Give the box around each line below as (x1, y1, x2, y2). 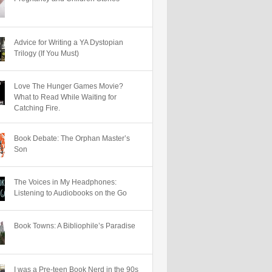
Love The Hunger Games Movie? (14, 82, 123, 90)
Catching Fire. (14, 104, 60, 112)
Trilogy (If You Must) (14, 49, 79, 58)
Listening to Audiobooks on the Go (14, 189, 127, 197)
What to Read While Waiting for (14, 93, 117, 101)
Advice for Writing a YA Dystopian (14, 38, 123, 47)
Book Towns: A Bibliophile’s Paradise (14, 222, 135, 230)
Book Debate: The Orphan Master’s (14, 134, 130, 143)
